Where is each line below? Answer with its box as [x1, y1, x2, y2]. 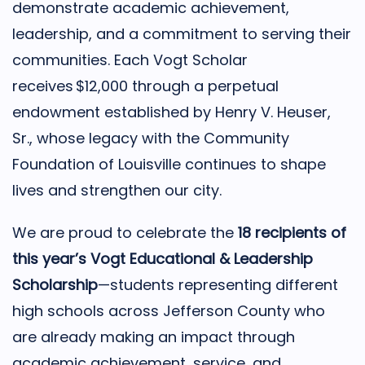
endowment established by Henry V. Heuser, [12, 102, 331, 122]
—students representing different [98, 275, 338, 295]
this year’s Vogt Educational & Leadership [12, 248, 313, 269]
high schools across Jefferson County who [12, 301, 325, 321]
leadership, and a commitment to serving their [12, 24, 351, 44]
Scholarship [12, 275, 98, 295]
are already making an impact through [12, 327, 295, 347]
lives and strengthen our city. [12, 180, 222, 200]
